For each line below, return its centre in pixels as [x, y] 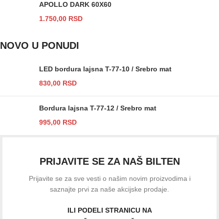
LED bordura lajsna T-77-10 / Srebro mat [105, 69]
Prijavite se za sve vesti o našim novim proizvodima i [109, 178]
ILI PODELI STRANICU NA [109, 210]
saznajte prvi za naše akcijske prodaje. [109, 189]
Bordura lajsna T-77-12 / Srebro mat [98, 108]
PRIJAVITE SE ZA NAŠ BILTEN [109, 161]
